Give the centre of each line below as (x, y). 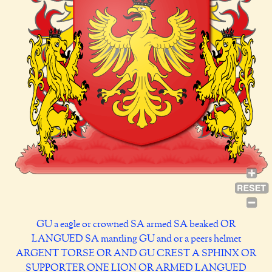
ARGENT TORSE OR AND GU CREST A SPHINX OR (136, 254)
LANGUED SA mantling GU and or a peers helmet (136, 239)
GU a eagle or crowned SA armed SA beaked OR (136, 225)
